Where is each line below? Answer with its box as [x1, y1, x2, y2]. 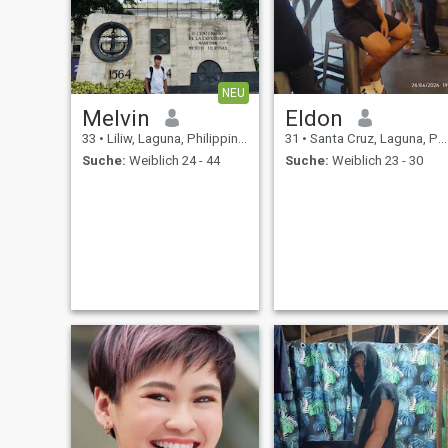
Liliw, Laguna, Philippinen [103, 130, 238, 146]
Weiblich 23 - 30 [328, 153, 423, 169]
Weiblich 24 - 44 [125, 153, 220, 169]
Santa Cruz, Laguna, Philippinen [306, 130, 438, 146]
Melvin [81, 104, 150, 131]
